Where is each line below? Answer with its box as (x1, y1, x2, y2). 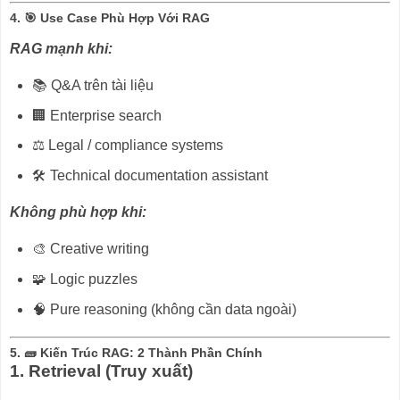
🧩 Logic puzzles (31, 271, 137, 287)
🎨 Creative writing (31, 240, 149, 256)
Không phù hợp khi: (10, 204, 146, 221)
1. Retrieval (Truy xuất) (10, 362, 193, 381)
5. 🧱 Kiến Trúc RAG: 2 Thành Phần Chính (10, 346, 262, 361)
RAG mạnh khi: (10, 40, 112, 56)
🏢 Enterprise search (31, 107, 162, 123)
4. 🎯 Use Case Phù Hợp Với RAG (10, 11, 210, 26)
